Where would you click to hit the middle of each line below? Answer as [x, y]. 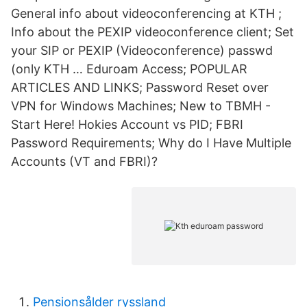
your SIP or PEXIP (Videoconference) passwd [142, 50]
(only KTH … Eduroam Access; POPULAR [129, 69]
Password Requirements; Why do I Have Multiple [151, 143]
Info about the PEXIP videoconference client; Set [152, 32]
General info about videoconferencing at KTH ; [146, 13]
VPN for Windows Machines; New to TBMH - [141, 106]
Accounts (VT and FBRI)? [84, 161]
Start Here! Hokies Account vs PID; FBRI [127, 124]
